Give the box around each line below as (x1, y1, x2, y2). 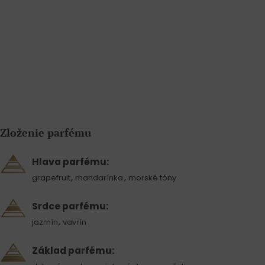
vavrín (63, 216, 87, 228)
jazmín (31, 216, 58, 228)
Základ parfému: (31, 244, 114, 257)
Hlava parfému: (31, 155, 109, 169)
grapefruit (31, 172, 70, 184)
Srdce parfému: (31, 199, 108, 214)
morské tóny (128, 172, 176, 184)
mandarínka (75, 172, 124, 184)
